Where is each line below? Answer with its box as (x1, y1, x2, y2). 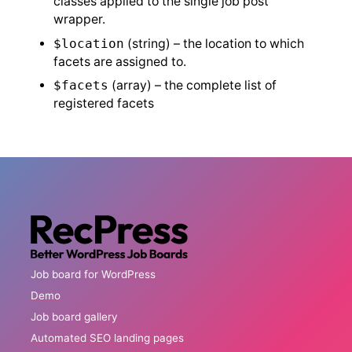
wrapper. (53, 11, 105, 27)
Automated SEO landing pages (31, 331, 185, 344)
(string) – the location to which (123, 35, 304, 51)
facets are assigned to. (53, 53, 186, 69)
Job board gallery (31, 310, 119, 323)
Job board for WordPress (31, 268, 156, 281)
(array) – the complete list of (108, 78, 277, 93)
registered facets (53, 96, 154, 112)
